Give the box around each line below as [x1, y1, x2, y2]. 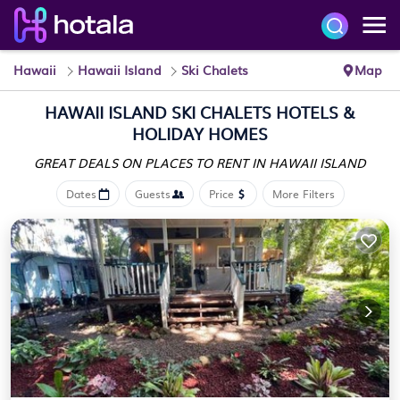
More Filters [271, 186, 335, 202]
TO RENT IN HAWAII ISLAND [196, 154, 366, 171]
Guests [134, 186, 171, 202]
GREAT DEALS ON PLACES [34, 154, 196, 171]
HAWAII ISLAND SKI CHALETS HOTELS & [45, 100, 355, 124]
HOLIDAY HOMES [132, 121, 268, 146]
